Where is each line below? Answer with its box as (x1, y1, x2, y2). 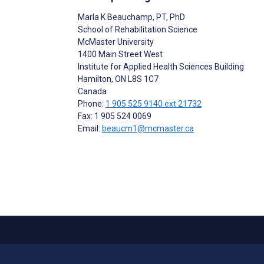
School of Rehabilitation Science (78, 24, 197, 34)
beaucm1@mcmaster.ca (102, 123, 194, 133)
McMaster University (78, 37, 154, 47)
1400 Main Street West (78, 49, 163, 59)
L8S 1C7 (126, 74, 159, 84)
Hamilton (78, 74, 111, 84)
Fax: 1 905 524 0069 (78, 111, 151, 121)
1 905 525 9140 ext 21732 (105, 98, 202, 108)
